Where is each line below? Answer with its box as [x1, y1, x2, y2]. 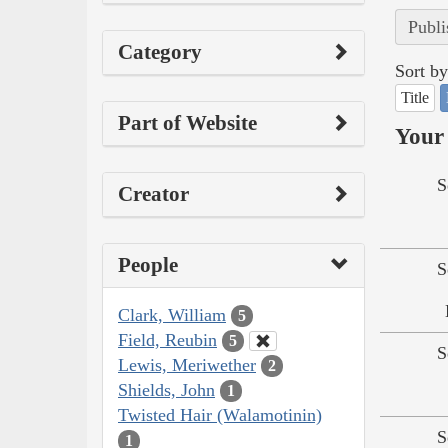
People [118, 252, 178, 277]
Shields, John [118, 379, 215, 400]
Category [118, 39, 202, 64]
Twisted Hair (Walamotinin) [118, 404, 322, 425]
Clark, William [118, 304, 226, 325]
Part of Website [118, 110, 257, 135]
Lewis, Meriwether [118, 354, 256, 375]
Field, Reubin [118, 329, 217, 350]
